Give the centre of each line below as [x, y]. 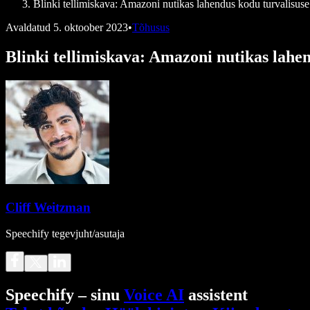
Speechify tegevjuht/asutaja [65, 234]
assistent [216, 295]
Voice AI [154, 295]
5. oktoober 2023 [91, 27]
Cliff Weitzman [48, 207]
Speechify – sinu [65, 295]
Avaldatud [28, 27]
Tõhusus [151, 27]
